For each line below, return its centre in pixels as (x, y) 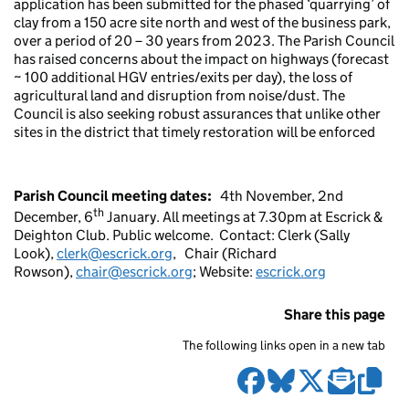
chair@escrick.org (134, 272)
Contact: (246, 236)
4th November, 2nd (279, 195)
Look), (34, 254)
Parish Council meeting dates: (114, 195)
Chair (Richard (228, 254)
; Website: (224, 272)
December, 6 (53, 217)
